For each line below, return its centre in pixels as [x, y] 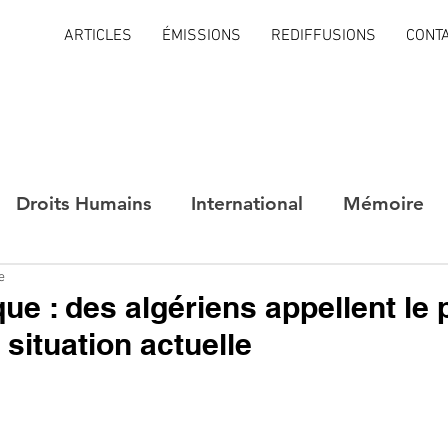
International [247, 203]
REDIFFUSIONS [323, 36]
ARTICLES [98, 36]
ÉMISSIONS [201, 36]
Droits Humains [83, 203]
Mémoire [383, 203]
